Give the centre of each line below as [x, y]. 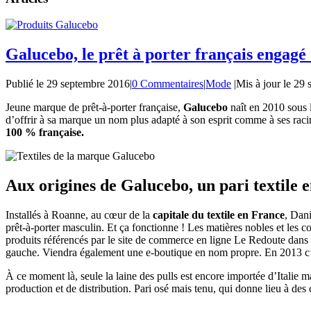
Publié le [25, 84]
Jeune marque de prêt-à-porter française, [94, 108]
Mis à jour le [263, 84]
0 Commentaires [168, 84]
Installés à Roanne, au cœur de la [79, 215]
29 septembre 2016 [88, 84]
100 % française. [45, 133]
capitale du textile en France [219, 215]
